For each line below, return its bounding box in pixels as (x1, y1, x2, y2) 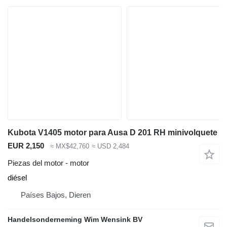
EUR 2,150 (8, 141, 44, 150)
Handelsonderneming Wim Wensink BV (8, 215, 142, 224)
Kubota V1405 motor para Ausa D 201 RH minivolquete (8, 128, 217, 137)
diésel (8, 173, 27, 182)
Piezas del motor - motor (8, 159, 89, 168)
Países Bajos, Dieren (21, 191, 91, 200)
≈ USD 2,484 (91, 142, 129, 150)
